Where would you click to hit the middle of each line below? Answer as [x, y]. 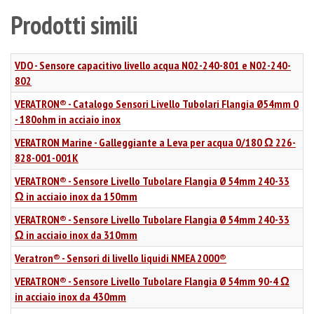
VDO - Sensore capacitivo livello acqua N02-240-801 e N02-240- [153, 65]
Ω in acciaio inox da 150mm [76, 196]
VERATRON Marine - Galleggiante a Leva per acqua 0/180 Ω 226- [155, 142]
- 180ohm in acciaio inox [68, 119]
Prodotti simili [74, 25]
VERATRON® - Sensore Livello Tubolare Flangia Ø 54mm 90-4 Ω [152, 281]
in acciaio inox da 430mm [70, 296]
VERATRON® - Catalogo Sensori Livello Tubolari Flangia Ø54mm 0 [157, 103]
